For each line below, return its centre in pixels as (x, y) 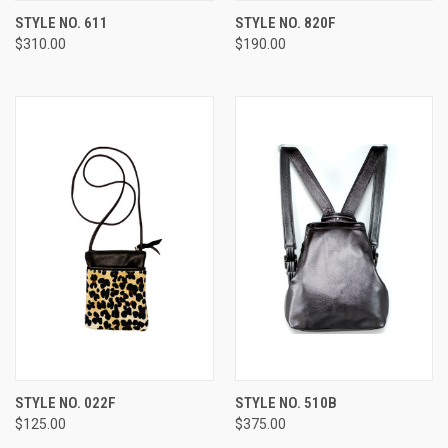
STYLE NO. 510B (285, 403)
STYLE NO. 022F (65, 403)
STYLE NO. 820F (285, 23)
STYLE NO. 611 (61, 23)
